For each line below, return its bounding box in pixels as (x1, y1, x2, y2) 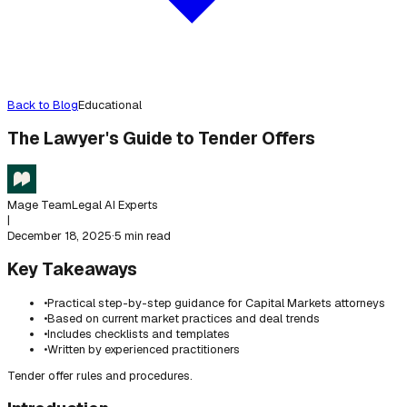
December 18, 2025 (7, 227, 112, 243)
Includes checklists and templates (47, 325, 230, 342)
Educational (78, 97, 142, 113)
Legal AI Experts (72, 196, 158, 213)
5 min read (114, 227, 171, 243)
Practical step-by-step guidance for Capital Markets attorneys (47, 294, 385, 311)
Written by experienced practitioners (47, 341, 240, 357)
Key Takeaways (7, 257, 137, 281)
